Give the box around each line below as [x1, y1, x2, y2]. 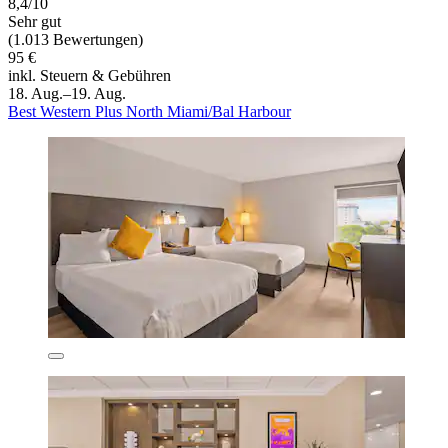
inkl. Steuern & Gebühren [8, 67, 171, 85]
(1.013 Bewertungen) [8, 31, 143, 49]
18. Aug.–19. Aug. [8, 85, 126, 103]
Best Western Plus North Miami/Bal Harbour [8, 103, 291, 121]
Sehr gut [8, 13, 61, 31]
